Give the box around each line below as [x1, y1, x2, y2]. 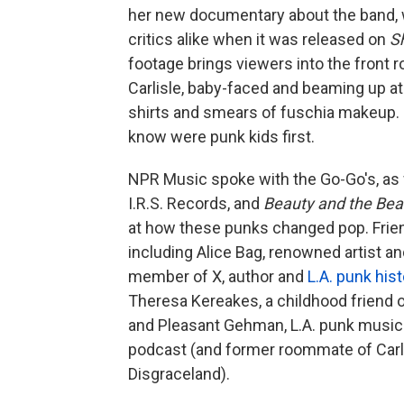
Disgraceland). [128, 363, 230, 383]
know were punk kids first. [128, 126, 315, 146]
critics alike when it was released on [128, 29, 390, 49]
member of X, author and [128, 266, 308, 286]
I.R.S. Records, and [128, 193, 263, 213]
